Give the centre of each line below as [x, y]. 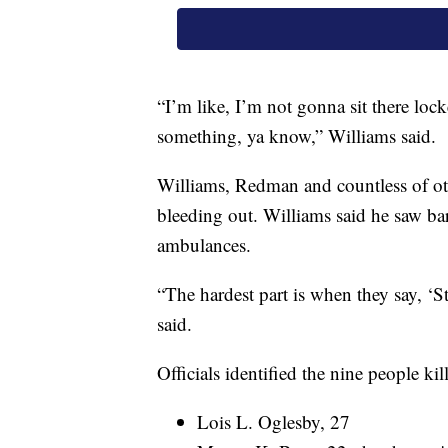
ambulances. [204, 245]
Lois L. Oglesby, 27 [273, 422]
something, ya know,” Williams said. [296, 136]
